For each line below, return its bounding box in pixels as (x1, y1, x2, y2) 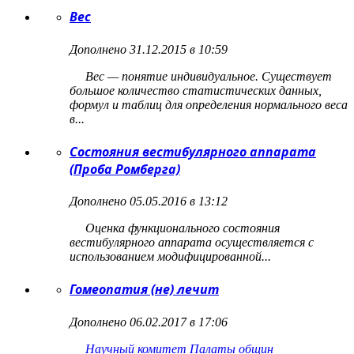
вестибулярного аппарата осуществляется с (70, 235, 314, 250)
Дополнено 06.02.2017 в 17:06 (70, 314, 228, 329)
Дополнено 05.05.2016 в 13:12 (70, 194, 228, 209)
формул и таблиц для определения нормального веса (70, 97, 348, 111)
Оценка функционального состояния (70, 221, 280, 235)
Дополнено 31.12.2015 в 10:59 (70, 42, 228, 56)
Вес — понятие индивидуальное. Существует (70, 69, 332, 83)
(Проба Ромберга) (70, 160, 180, 178)
